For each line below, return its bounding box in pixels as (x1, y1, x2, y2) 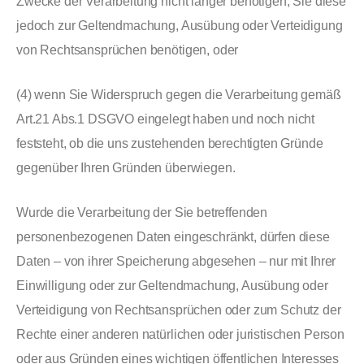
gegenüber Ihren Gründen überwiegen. (16, 161, 236, 175)
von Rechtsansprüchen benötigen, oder (16, 43, 239, 57)
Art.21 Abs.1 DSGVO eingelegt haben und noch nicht (16, 112, 315, 126)
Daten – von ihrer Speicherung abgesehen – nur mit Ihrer (16, 254, 336, 268)
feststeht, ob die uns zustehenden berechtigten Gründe (16, 136, 323, 150)
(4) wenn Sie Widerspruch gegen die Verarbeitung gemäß (16, 88, 341, 102)
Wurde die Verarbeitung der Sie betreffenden (16, 206, 268, 219)
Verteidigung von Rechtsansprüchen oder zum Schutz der (16, 303, 341, 317)
